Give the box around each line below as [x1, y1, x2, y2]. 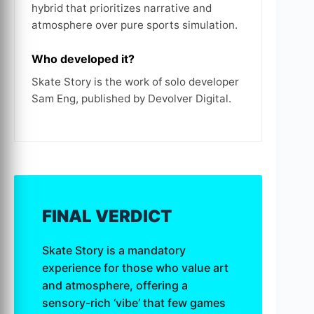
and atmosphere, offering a [42, 278, 188, 293]
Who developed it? [32, 52, 135, 67]
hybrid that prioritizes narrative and [32, 1, 212, 15]
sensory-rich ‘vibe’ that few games [42, 296, 226, 310]
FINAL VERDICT [42, 206, 172, 227]
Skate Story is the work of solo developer [32, 75, 239, 89]
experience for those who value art [42, 261, 228, 275]
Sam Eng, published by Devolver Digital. [32, 92, 231, 106]
